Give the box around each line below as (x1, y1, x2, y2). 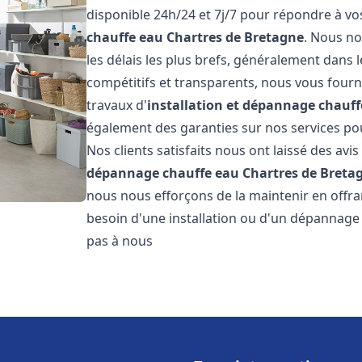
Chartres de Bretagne (166, 28, 305, 46)
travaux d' (86, 96, 148, 114)
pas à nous (86, 232, 154, 250)
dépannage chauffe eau (86, 164, 240, 182)
